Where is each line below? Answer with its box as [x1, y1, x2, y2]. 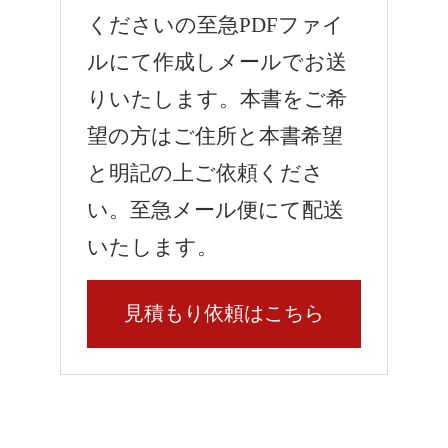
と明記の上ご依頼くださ [87, 161, 325, 186]
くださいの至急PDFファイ [87, 13, 345, 38]
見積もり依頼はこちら [124, 303, 324, 325]
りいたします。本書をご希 [87, 87, 348, 112]
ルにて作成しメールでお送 [87, 50, 348, 75]
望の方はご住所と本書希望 [87, 124, 344, 149]
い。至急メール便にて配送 [87, 198, 345, 223]
